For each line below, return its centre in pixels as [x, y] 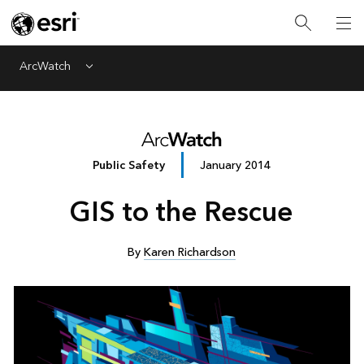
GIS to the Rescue [182, 213]
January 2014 [236, 165]
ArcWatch [45, 66]
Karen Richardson [190, 253]
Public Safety [129, 165]
